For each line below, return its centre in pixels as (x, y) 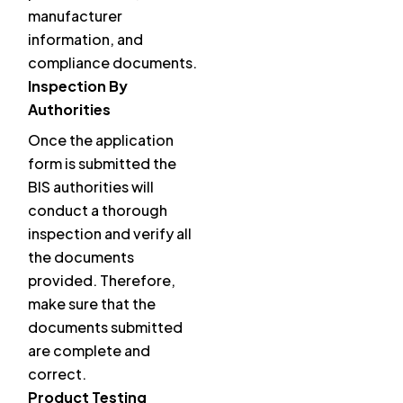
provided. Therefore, (102, 281)
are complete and (89, 351)
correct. (57, 374)
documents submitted (105, 327)
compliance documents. (112, 63)
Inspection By (78, 86)
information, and (85, 40)
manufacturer (75, 16)
